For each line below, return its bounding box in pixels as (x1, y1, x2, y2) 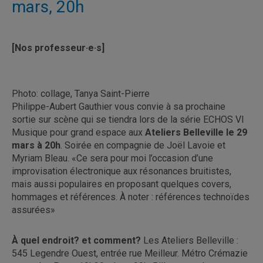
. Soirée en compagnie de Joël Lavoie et (60, 140, 225, 151)
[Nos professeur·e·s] (12, 42, 104, 53)
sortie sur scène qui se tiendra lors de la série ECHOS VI (12, 114, 244, 125)
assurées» (12, 204, 55, 215)
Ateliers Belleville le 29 (145, 127, 247, 138)
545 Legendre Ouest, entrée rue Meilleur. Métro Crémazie (12, 248, 248, 259)
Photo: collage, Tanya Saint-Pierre (12, 88, 150, 99)
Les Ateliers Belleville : (143, 235, 238, 246)
